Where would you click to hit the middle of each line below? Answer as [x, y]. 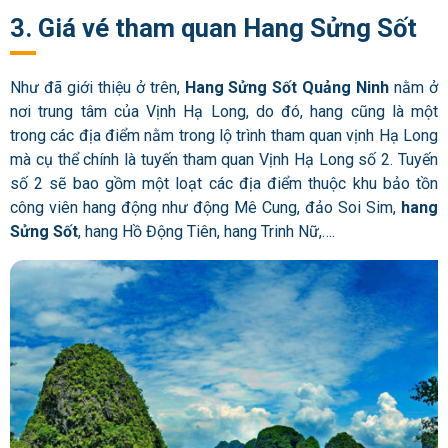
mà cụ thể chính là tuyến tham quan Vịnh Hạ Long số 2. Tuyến [224, 159]
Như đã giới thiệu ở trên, [97, 87]
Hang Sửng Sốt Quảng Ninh [287, 87]
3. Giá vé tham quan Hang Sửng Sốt [213, 28]
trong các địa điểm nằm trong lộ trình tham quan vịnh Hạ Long [224, 135]
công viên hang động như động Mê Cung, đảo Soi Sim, [205, 207]
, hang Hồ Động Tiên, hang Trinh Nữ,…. [206, 231]
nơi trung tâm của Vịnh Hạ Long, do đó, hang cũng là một [224, 111]
